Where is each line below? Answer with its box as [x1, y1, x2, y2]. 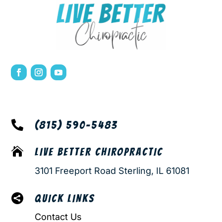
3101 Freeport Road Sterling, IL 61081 [34, 165, 189, 176]
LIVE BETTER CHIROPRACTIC [34, 146, 163, 158]
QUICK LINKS [34, 192, 95, 204]
